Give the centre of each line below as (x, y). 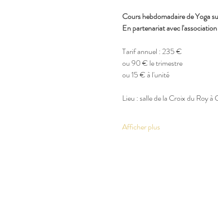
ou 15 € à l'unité (146, 75)
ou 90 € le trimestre (152, 63)
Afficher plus (141, 127)
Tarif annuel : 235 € (152, 51)
